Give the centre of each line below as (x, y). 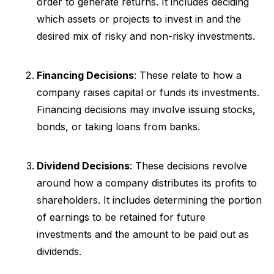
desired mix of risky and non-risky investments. (146, 36)
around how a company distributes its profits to (147, 183)
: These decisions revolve (188, 165)
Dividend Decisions (83, 165)
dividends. (59, 251)
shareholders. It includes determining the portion (149, 200)
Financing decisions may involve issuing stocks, (146, 109)
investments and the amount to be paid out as (143, 234)
